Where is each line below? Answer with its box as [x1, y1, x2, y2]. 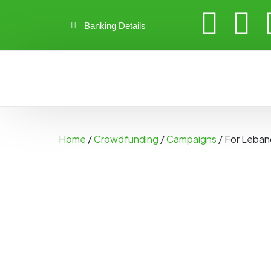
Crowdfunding [94, 132, 158, 145]
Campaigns [166, 132, 217, 145]
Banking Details [83, 20, 146, 31]
